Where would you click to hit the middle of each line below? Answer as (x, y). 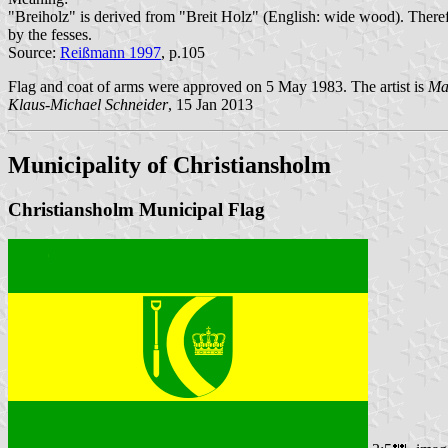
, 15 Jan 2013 (210, 104)
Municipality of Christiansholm (169, 164)
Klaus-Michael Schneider (88, 104)
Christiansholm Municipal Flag (136, 209)
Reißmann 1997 (110, 52)
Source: (34, 52)
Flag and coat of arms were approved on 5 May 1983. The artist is (218, 86)
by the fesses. (50, 34)
